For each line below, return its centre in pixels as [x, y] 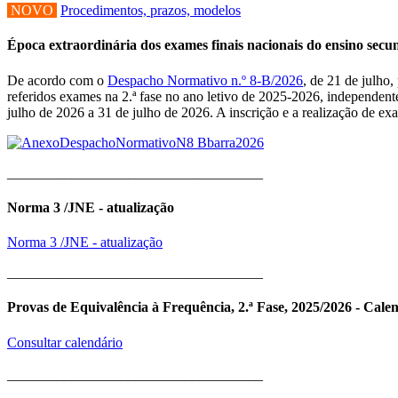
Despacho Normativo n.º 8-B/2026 [205, 80]
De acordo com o [57, 80]
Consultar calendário [65, 342]
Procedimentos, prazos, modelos [151, 11]
